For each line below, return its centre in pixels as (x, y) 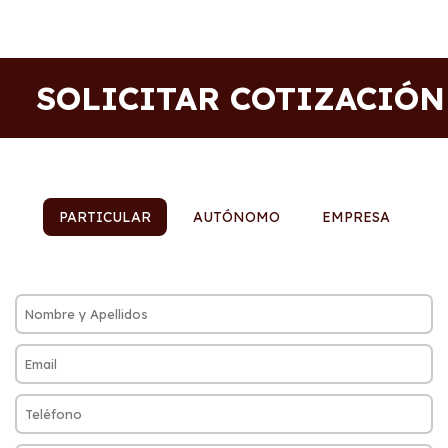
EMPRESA (355, 217)
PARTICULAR (104, 217)
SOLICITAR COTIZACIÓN (240, 98)
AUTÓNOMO (236, 217)
